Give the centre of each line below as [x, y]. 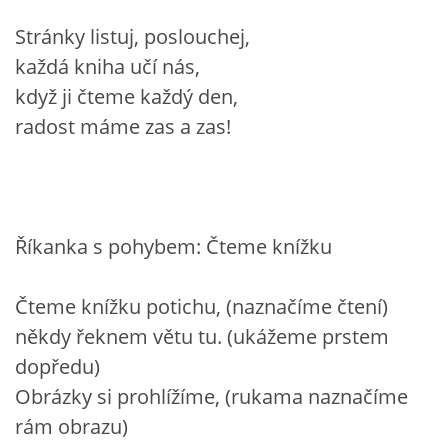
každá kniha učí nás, [107, 66]
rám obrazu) [71, 426]
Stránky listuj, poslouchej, [132, 36]
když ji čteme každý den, [126, 96]
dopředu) [57, 366]
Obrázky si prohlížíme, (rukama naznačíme [211, 396]
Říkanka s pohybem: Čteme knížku [173, 246]
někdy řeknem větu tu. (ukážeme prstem [202, 336]
